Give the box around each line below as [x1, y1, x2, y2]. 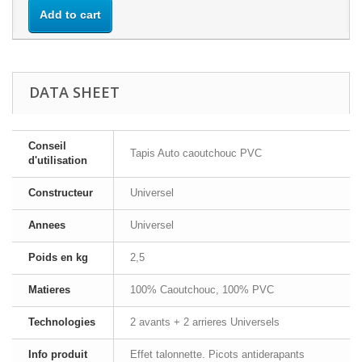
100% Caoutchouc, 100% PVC [130, 284, 274, 296]
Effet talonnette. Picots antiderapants [130, 348, 305, 360]
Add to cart [40, 8, 101, 21]
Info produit [28, 348, 87, 360]
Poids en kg [28, 251, 88, 263]
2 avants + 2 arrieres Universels [130, 316, 280, 328]
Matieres [28, 284, 70, 296]
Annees [28, 219, 65, 231]
